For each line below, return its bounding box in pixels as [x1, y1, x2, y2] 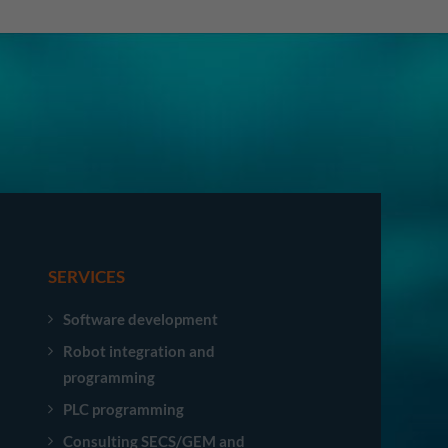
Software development [63, 310, 219, 328]
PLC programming [63, 400, 185, 418]
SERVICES [48, 266, 126, 287]
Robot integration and [63, 342, 216, 360]
